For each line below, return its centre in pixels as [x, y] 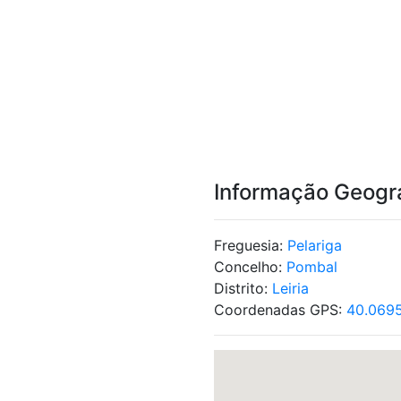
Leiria [290, 288]
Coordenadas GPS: [280, 310]
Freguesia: [251, 245]
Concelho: [250, 267]
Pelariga [315, 245]
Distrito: [243, 288]
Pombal [312, 267]
